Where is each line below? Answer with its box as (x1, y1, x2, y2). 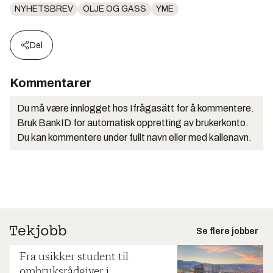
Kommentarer (10, 76, 91, 90)
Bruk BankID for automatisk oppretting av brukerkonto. (17, 117, 249, 128)
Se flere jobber (196, 226, 258, 236)
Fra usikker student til (19, 250, 129, 263)
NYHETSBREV (15, 4, 73, 13)
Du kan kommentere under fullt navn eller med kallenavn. (17, 132, 252, 143)
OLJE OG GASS (83, 4, 146, 13)
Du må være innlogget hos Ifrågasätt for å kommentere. (17, 102, 254, 113)
